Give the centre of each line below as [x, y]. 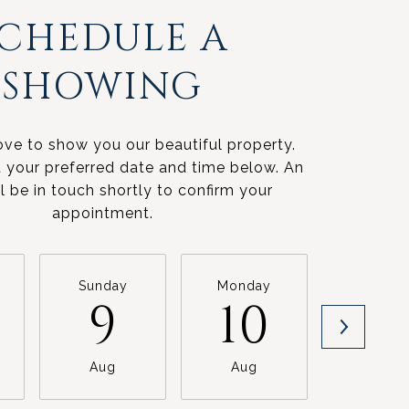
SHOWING [102, 87]
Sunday [103, 285]
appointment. [102, 213]
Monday [244, 285]
